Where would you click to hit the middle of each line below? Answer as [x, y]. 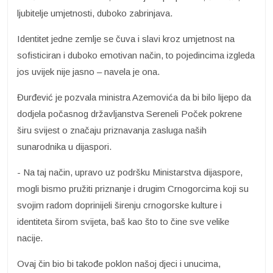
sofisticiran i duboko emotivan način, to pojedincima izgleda [136, 55]
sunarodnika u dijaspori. [64, 147]
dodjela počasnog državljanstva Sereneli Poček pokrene [129, 114]
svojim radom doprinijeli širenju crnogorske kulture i [119, 205]
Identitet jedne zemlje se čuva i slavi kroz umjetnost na [126, 39]
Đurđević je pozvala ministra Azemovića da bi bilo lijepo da [134, 97]
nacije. [30, 238]
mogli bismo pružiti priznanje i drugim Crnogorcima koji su [133, 189]
